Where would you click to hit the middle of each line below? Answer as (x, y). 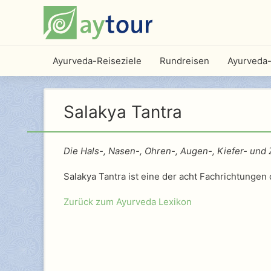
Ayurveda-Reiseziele (97, 61)
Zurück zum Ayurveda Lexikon (128, 202)
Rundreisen (184, 61)
